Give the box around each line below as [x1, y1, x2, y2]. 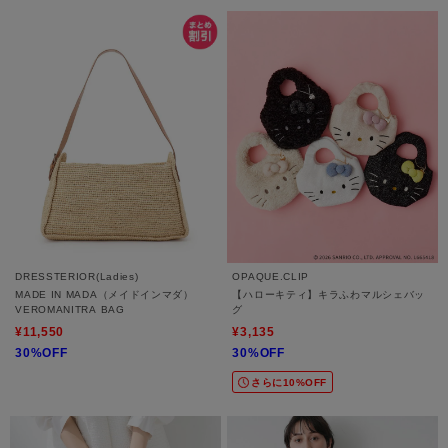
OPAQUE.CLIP [232, 271, 310, 283]
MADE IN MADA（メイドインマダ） [15, 289, 194, 301]
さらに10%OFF [251, 377, 327, 389]
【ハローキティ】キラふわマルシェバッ [232, 289, 426, 301]
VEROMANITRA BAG [15, 304, 125, 316]
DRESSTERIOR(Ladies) [15, 271, 139, 283]
